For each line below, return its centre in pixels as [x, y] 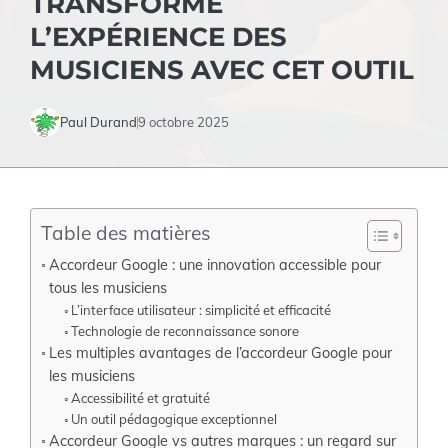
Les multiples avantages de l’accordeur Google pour [220, 352]
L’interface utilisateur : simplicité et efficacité [201, 310]
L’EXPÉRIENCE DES [158, 37]
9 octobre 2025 [183, 121]
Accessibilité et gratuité [141, 398]
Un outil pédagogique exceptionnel [174, 419]
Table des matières [126, 233]
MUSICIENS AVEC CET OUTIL [222, 70]
